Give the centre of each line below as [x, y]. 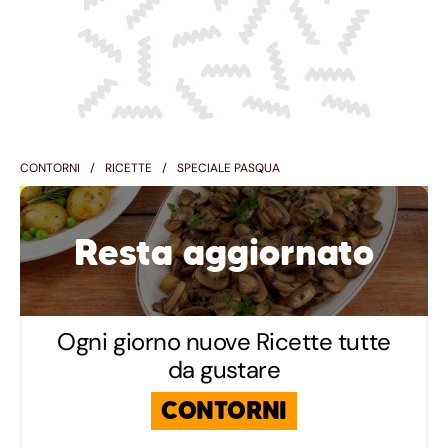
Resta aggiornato [224, 252]
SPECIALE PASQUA [228, 167]
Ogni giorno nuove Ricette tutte [224, 341]
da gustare [224, 369]
